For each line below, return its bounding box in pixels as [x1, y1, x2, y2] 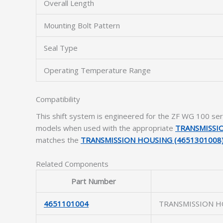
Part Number [71, 176, 116, 186]
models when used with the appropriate [36, 123, 175, 133]
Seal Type [44, 43, 78, 53]
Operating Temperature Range [44, 65, 151, 75]
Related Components [36, 159, 109, 169]
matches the [36, 135, 81, 145]
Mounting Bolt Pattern [44, 20, 120, 30]
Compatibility [36, 94, 80, 104]
